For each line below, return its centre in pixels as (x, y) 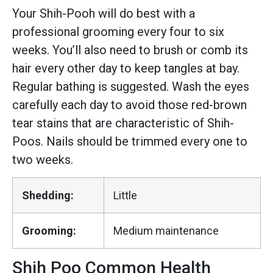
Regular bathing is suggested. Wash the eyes (131, 86)
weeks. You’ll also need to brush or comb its (130, 50)
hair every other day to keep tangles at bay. (126, 68)
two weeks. (43, 159)
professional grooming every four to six (118, 31)
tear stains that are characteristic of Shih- (123, 123)
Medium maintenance (166, 231)
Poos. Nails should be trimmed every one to (130, 141)
